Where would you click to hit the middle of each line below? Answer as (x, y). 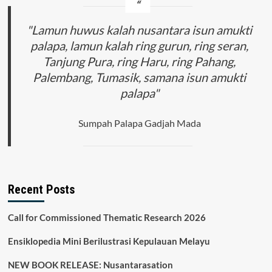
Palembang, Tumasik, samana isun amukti (140, 77)
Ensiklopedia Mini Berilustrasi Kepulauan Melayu (109, 241)
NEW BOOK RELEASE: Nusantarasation (90, 265)
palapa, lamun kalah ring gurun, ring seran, (140, 46)
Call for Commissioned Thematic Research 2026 (107, 218)
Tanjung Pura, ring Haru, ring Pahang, (140, 62)
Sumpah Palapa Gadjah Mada (139, 123)
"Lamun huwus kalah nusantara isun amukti (140, 30)
